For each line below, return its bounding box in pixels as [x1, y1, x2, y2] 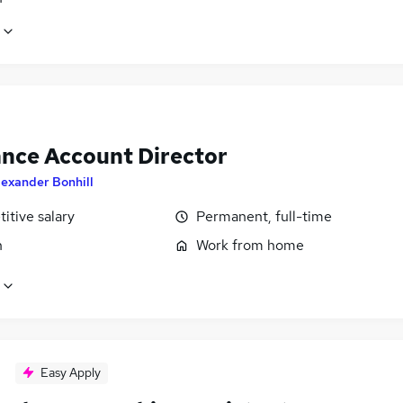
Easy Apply [40, 363, 101, 381]
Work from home [196, 235, 304, 255]
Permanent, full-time [196, 206, 332, 226]
